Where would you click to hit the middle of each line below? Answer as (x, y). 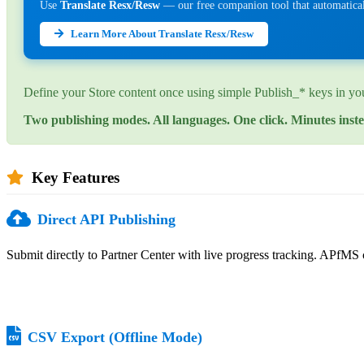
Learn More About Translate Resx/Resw (161, 33)
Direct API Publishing (106, 219)
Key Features (76, 177)
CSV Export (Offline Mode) (115, 337)
